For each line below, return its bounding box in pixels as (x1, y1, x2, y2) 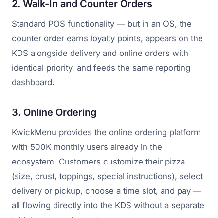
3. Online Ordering (12, 107, 97, 119)
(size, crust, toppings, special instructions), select (12, 171, 203, 182)
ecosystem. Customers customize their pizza (12, 157, 185, 167)
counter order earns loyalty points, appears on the (12, 34, 203, 44)
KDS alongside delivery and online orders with (12, 48, 188, 58)
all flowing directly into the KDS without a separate (12, 200, 204, 211)
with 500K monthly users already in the (12, 142, 162, 152)
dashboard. (12, 77, 54, 88)
